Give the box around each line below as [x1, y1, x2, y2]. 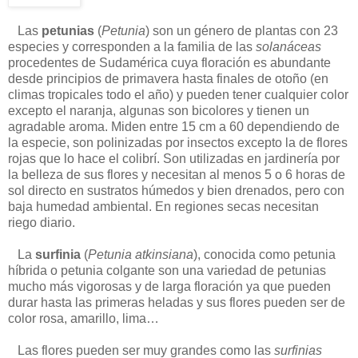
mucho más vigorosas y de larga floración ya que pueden [8, 279, 331, 293]
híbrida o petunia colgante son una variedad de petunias [8, 263, 326, 277]
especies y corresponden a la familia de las [8, 39, 256, 54]
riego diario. [8, 215, 75, 229]
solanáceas [256, 39, 321, 54]
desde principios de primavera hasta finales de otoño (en [8, 71, 328, 86]
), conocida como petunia [193, 247, 336, 261]
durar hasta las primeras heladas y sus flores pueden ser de [8, 295, 345, 309]
